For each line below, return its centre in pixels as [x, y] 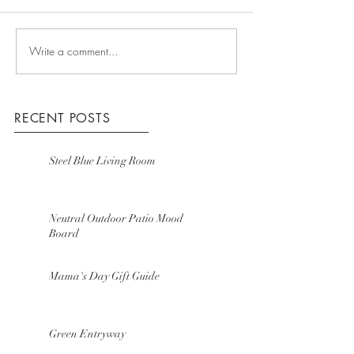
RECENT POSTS [62, 118]
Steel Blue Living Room [102, 160]
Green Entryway [87, 333]
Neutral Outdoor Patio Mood [116, 218]
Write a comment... [73, 51]
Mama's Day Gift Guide [104, 276]
